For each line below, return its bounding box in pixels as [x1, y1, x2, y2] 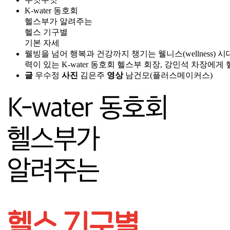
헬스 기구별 [25, 27, 68, 36]
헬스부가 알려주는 [25, 16, 92, 26]
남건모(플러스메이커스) [123, 70, 213, 80]
